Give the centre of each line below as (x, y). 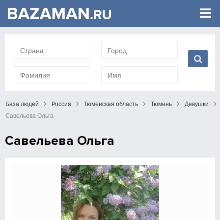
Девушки (197, 104)
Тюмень (161, 104)
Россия (61, 104)
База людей (22, 104)
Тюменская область (111, 104)
